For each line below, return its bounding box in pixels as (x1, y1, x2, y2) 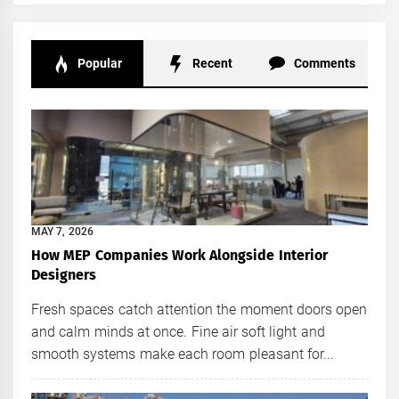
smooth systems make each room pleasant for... (31, 346, 334, 363)
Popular (74, 56, 123, 70)
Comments (290, 56, 355, 70)
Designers (31, 266, 96, 284)
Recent (189, 56, 232, 70)
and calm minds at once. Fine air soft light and (31, 323, 325, 341)
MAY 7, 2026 (31, 225, 94, 239)
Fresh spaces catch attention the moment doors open (31, 301, 368, 319)
